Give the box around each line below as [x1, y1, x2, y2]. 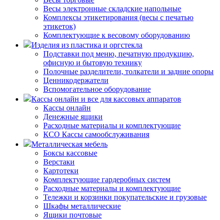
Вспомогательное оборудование [43, 84, 151, 93]
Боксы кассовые [43, 148, 97, 157]
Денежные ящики [43, 112, 103, 121]
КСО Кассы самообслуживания [43, 130, 149, 138]
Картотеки [43, 166, 79, 175]
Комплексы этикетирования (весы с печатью [43, 13, 193, 22]
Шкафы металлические [43, 201, 121, 210]
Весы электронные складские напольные [43, 4, 181, 13]
